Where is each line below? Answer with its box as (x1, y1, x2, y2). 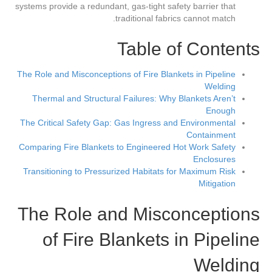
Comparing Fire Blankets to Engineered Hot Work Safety (19, 142, 236, 152)
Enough (206, 106, 236, 116)
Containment (186, 130, 236, 140)
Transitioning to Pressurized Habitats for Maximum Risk (23, 166, 236, 177)
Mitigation (199, 178, 236, 189)
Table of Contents (117, 39, 260, 59)
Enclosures (193, 154, 236, 165)
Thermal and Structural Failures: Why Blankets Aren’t (32, 93, 236, 104)
